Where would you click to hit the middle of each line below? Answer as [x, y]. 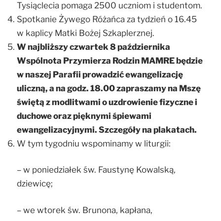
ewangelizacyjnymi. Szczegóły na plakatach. [107, 129]
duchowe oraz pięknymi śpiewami [84, 116]
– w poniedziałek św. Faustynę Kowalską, [96, 170]
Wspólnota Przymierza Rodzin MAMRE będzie [110, 60]
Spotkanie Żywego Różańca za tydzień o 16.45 [107, 19]
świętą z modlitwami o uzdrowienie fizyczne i [107, 102]
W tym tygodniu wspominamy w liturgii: [94, 143]
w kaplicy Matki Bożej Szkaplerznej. [86, 33]
